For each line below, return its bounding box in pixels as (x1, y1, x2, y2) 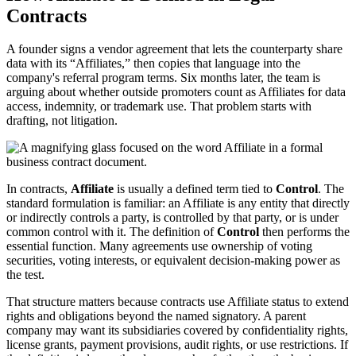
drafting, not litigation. (6, 114, 118, 128)
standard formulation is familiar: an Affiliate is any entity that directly (6, 196, 350, 211)
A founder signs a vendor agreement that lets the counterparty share (6, 42, 342, 56)
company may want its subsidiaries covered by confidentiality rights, (6, 323, 348, 338)
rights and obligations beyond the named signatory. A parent (6, 309, 306, 323)
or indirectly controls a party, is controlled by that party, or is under (6, 211, 339, 225)
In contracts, (6, 182, 71, 196)
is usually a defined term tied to (114, 182, 276, 196)
